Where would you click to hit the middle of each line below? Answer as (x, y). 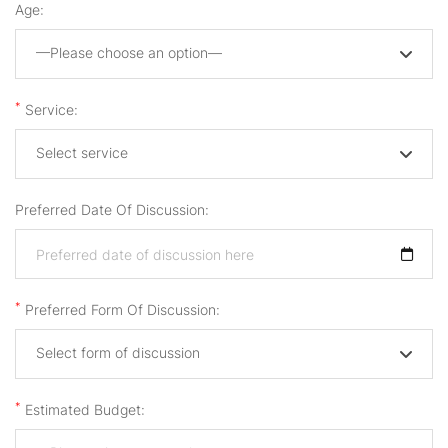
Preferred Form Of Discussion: (120, 310)
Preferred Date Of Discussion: (112, 210)
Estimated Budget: (83, 410)
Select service (82, 153)
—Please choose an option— (129, 53)
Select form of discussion (118, 353)
